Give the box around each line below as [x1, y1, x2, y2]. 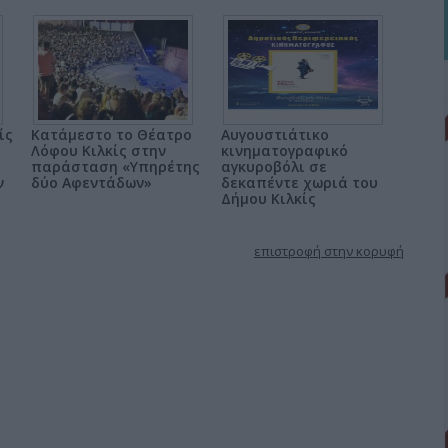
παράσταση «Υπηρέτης [31, 157, 200, 176]
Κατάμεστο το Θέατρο [31, 125, 192, 144]
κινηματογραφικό [221, 141, 348, 160]
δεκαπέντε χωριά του [221, 173, 378, 192]
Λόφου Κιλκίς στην [31, 141, 166, 160]
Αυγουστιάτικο [221, 125, 329, 144]
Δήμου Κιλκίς [221, 189, 316, 208]
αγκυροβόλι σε [221, 157, 327, 176]
